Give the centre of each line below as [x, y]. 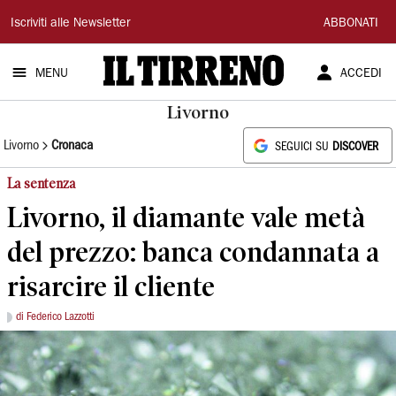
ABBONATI [351, 24]
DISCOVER [355, 147]
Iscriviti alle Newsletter [70, 24]
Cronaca [72, 145]
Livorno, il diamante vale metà [186, 217]
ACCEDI [361, 74]
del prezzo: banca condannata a [193, 251]
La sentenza [41, 183]
